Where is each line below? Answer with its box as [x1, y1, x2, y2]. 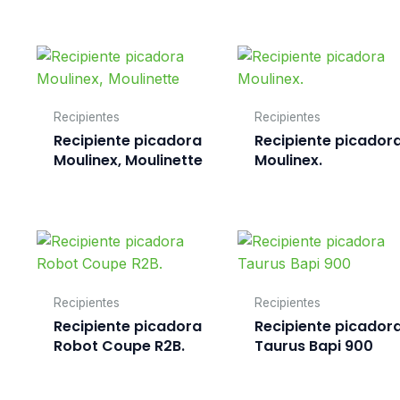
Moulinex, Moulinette [53, 150, 203, 171]
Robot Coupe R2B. [53, 335, 185, 356]
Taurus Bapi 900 [254, 335, 374, 356]
